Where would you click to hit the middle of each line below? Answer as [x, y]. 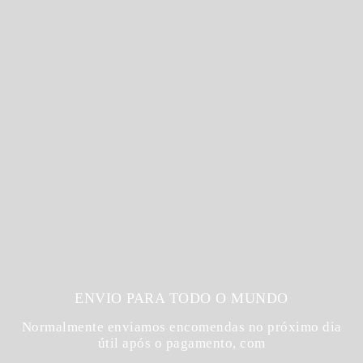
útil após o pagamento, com [181, 343]
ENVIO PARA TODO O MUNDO [181, 298]
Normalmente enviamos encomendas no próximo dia [181, 327]
